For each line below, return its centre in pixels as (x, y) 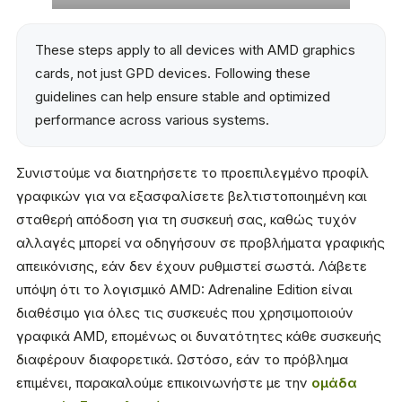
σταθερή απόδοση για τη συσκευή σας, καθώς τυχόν (187, 220)
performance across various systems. (152, 120)
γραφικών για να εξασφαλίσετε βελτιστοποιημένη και (192, 197)
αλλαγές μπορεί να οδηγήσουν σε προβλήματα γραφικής (201, 243)
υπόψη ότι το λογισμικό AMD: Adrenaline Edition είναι (184, 290)
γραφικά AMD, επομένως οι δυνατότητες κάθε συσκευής (199, 336)
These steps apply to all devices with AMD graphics (195, 50)
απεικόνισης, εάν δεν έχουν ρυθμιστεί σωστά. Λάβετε (192, 267)
